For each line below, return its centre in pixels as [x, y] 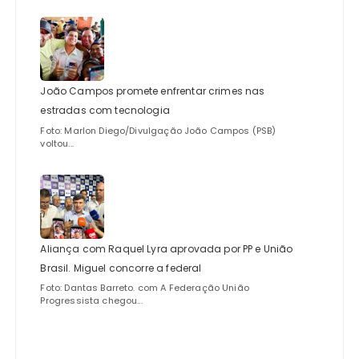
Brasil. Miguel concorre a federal [121, 268]
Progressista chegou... [91, 301]
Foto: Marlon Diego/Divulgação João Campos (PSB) [158, 130]
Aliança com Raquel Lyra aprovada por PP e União [167, 248]
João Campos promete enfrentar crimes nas [153, 91]
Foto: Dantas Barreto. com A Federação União [145, 288]
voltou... [57, 143]
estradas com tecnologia [105, 111]
